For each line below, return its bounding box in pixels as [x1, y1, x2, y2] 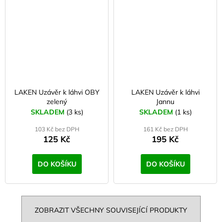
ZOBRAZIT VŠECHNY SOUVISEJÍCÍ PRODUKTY [35, 206, 187, 215]
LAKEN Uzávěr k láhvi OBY [14, 88, 100, 97]
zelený [47, 97, 67, 107]
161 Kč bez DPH [143, 125, 188, 133]
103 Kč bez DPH [34, 125, 79, 133]
